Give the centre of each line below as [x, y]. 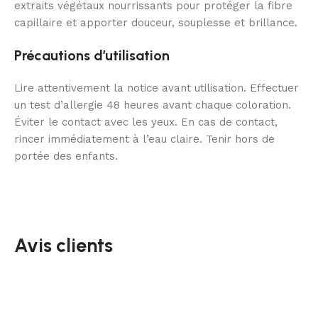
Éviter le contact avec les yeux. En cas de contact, [146, 122]
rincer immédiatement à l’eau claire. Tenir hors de [144, 139]
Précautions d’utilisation [92, 56]
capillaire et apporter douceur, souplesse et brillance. [156, 23]
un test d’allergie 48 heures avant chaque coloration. [153, 105]
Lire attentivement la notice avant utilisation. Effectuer [157, 88]
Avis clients [64, 246]
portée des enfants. [66, 157]
